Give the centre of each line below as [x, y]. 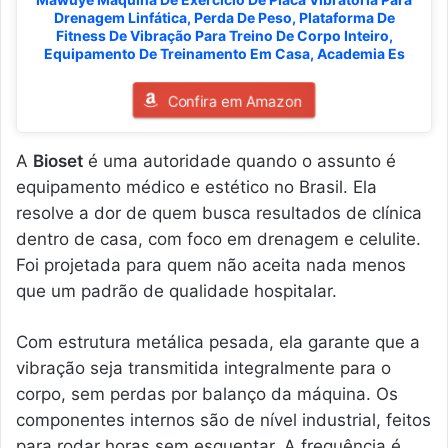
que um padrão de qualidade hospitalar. [176, 290]
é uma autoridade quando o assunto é [239, 160]
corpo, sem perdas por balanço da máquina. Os [207, 393]
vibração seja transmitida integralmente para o [203, 367]
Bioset [58, 160]
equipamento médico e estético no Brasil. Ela [196, 186]
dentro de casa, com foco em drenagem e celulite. [218, 238]
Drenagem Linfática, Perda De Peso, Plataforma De [224, 17]
